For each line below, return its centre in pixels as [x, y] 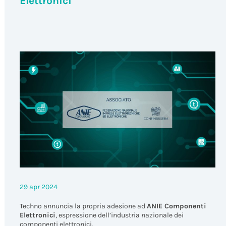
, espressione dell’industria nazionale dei [119, 215]
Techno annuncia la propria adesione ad [83, 206]
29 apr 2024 [38, 187]
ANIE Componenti [176, 206]
